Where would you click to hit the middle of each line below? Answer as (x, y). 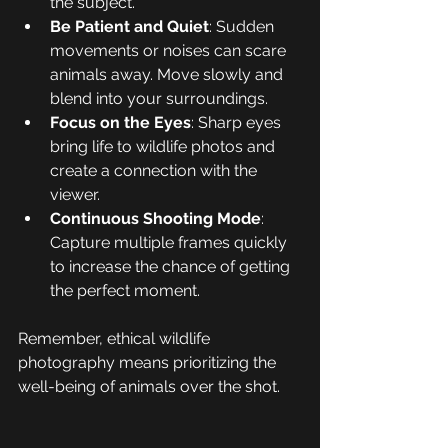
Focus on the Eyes (120, 123)
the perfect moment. (125, 291)
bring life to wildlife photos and (164, 147)
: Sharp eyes (238, 123)
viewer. (75, 195)
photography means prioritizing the (149, 363)
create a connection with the (155, 171)
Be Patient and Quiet (129, 27)
